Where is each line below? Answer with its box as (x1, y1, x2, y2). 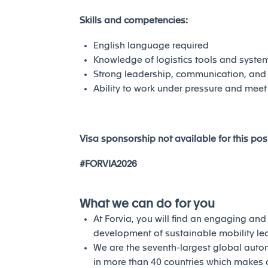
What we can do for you (80, 197, 215, 210)
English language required (93, 41, 209, 50)
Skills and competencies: (80, 16, 190, 25)
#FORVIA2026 (80, 159, 137, 169)
